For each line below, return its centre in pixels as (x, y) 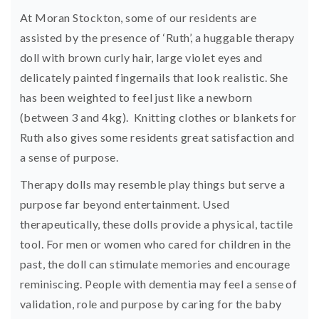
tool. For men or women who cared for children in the (156, 244)
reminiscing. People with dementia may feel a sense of (159, 283)
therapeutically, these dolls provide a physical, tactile (157, 224)
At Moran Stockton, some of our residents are (138, 17)
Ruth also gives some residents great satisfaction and (157, 137)
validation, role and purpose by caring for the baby (151, 303)
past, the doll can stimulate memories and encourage (155, 263)
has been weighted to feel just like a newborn (136, 97)
